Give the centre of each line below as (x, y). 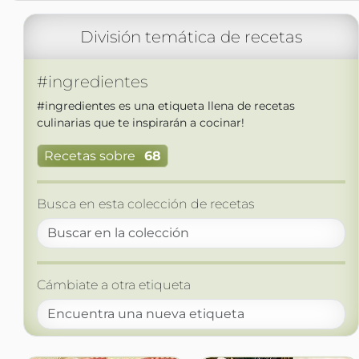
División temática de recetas (191, 37)
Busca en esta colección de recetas (145, 204)
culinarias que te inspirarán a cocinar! (140, 123)
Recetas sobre (89, 156)
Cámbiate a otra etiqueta (113, 285)
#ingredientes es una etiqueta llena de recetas (165, 106)
